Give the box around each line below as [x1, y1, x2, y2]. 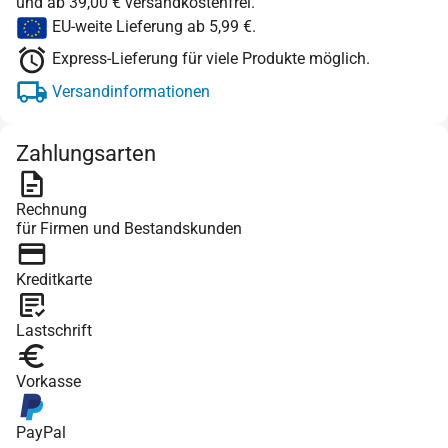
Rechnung [16, 200, 87, 220]
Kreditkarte [16, 270, 92, 290]
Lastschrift [16, 321, 92, 341]
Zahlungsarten [16, 141, 156, 167]
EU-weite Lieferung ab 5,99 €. [48, 17, 256, 37]
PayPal [16, 423, 66, 443]
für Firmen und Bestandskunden [16, 219, 242, 239]
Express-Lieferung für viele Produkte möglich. [48, 49, 370, 69]
